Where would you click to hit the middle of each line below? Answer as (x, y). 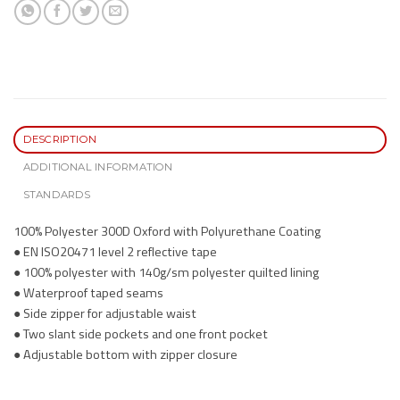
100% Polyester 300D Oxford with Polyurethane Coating (167, 232)
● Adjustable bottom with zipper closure (125, 355)
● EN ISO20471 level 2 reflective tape (115, 252)
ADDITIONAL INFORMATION (98, 167)
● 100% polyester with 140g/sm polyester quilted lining (166, 273)
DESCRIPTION (60, 139)
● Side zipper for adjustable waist (105, 314)
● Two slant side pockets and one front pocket (141, 334)
